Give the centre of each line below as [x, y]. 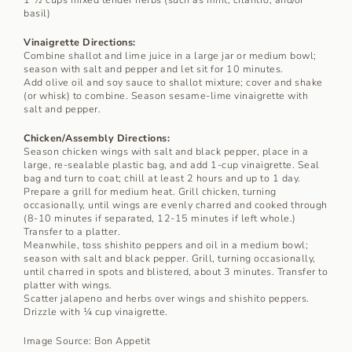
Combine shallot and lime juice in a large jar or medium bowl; [170, 55]
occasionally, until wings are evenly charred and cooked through [176, 204]
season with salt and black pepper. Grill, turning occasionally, [170, 258]
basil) [37, 13]
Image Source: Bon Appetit [87, 340]
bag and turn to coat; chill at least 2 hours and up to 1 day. [162, 178]
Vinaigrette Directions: [80, 42]
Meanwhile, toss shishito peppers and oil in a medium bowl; [166, 244]
